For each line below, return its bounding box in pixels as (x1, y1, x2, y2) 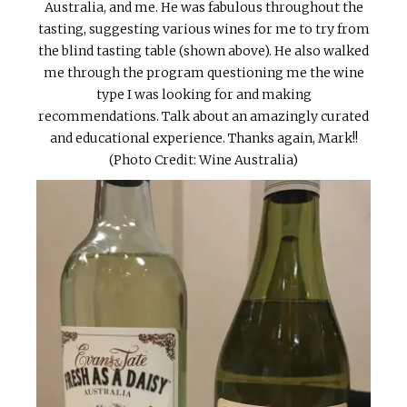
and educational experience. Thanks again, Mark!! (49, 129, 358, 146)
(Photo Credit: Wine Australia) (109, 151, 298, 168)
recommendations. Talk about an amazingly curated (38, 107, 369, 124)
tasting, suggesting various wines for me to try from (37, 20, 370, 37)
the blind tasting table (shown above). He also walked (38, 42, 369, 59)
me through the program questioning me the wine (43, 64, 364, 81)
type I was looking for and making (95, 85, 312, 103)
